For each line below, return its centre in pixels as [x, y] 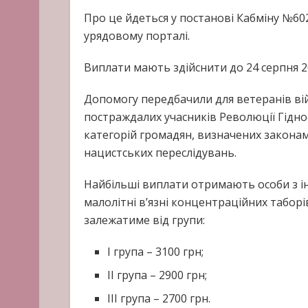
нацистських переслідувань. [160, 153]
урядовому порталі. [137, 36]
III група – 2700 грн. [159, 298]
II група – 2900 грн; [157, 275]
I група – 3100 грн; [156, 252]
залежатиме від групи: [144, 220]
